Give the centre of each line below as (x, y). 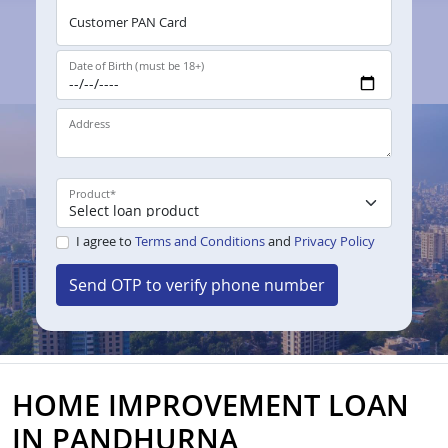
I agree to (105, 241)
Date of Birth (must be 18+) (137, 66)
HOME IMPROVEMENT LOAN (210, 405)
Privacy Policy (334, 241)
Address (89, 124)
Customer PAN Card (128, 22)
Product (89, 194)
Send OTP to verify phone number (197, 285)
